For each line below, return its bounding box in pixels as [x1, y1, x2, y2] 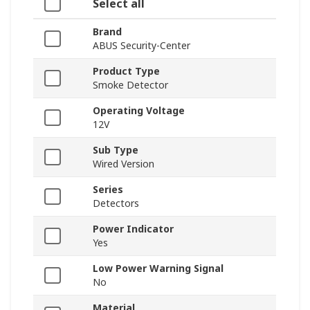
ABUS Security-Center [93, 39, 190, 53]
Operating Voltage [93, 104, 185, 118]
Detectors [93, 197, 139, 210]
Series [93, 183, 123, 197]
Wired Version [93, 157, 154, 171]
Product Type [93, 64, 160, 78]
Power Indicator [93, 222, 174, 236]
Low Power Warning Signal [93, 262, 224, 275]
